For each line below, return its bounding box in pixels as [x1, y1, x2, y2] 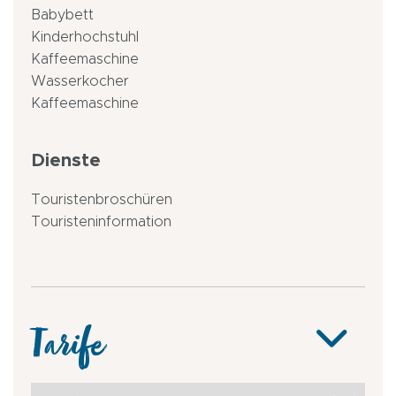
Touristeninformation [31, 214, 171, 229]
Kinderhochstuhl [31, 29, 139, 44]
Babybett [31, 7, 94, 22]
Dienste [31, 150, 101, 170]
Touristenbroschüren [31, 192, 172, 207]
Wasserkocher [31, 73, 129, 88]
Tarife [31, 331, 103, 374]
